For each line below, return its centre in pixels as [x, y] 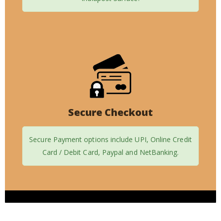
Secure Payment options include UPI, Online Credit [110, 140]
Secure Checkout [110, 112]
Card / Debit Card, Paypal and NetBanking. [110, 152]
